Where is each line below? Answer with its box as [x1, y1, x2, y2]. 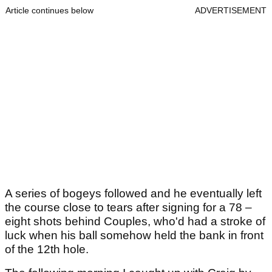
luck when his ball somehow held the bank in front [5, 228, 263, 242]
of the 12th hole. [5, 242, 89, 256]
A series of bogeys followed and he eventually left [5, 186, 262, 200]
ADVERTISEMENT [195, 5, 267, 15]
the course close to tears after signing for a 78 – [5, 200, 252, 214]
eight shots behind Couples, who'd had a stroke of [5, 214, 265, 228]
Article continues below [5, 5, 93, 15]
